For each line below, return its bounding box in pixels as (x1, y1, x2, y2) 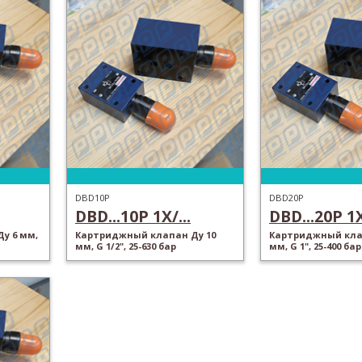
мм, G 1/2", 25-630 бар (75, 240, 176, 252)
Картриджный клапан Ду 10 (75, 229, 216, 241)
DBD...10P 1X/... (75, 205, 191, 227)
